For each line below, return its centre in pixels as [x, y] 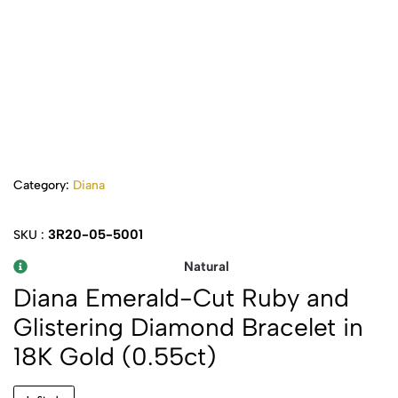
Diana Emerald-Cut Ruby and [181, 298]
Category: [43, 185]
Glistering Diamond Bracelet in [188, 327]
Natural [206, 267]
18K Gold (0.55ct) [115, 356]
